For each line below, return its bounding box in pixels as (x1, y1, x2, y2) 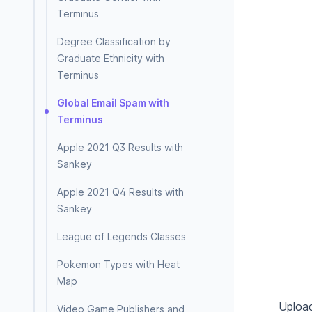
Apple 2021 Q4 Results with (57, 186, 184, 198)
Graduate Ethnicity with (57, 52, 164, 64)
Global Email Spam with (57, 97, 169, 109)
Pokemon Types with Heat (57, 258, 180, 270)
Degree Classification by (57, 36, 171, 47)
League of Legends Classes (57, 231, 186, 242)
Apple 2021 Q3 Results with (57, 141, 183, 153)
